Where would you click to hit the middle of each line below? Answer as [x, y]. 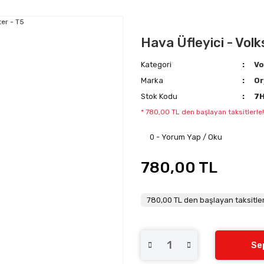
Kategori [156, 64]
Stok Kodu [159, 96]
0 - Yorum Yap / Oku [186, 137]
